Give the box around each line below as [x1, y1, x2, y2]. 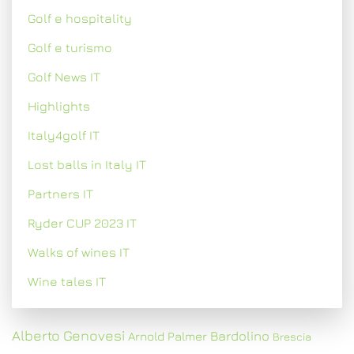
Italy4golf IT [28, 128, 100, 142]
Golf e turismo [28, 40, 112, 55]
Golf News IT [28, 70, 100, 84]
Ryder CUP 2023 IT [28, 216, 137, 230]
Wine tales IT [28, 274, 106, 288]
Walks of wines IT [28, 245, 130, 259]
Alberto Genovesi [12, 327, 125, 344]
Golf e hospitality [28, 11, 132, 25]
